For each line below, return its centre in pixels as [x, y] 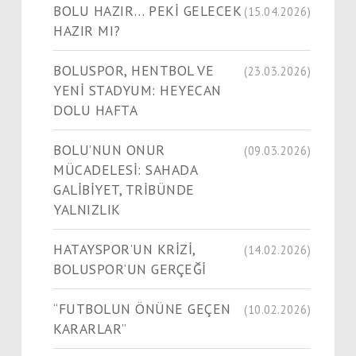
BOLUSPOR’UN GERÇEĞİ [130, 269]
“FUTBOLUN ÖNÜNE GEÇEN [142, 308]
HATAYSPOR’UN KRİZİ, [125, 249]
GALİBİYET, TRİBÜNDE [124, 189]
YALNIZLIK [87, 209]
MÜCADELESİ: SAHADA [126, 169]
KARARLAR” [90, 328]
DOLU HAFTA [95, 110]
